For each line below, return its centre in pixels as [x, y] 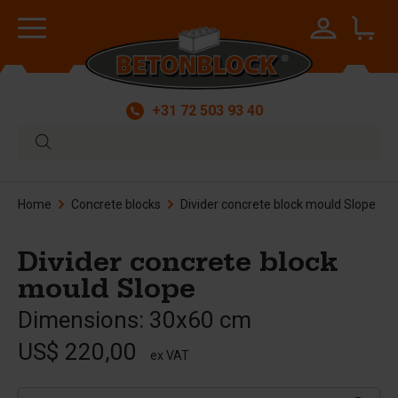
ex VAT [170, 355]
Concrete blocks [116, 204]
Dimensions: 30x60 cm [135, 320]
